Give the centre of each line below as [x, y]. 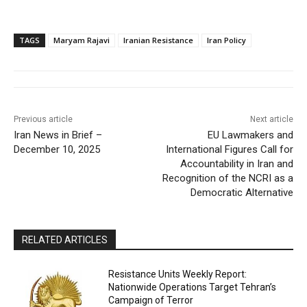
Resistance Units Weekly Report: [178, 274]
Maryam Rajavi [82, 40]
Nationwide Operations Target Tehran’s [193, 287]
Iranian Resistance [158, 40]
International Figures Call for [229, 150]
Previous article [43, 120]
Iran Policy [226, 40]
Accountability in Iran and [236, 164]
